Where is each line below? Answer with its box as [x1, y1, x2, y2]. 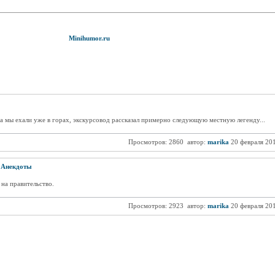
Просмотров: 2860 [126, 138, 185, 145]
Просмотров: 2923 [126, 202, 185, 209]
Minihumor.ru [68, 34, 110, 42]
